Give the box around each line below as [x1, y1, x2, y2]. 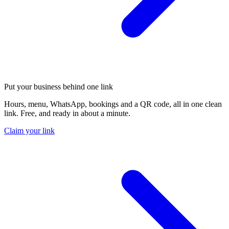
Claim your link [4, 126, 55, 135]
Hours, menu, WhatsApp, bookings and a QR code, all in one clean [4, 100, 222, 109]
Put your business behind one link [4, 82, 113, 91]
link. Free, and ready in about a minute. [4, 109, 130, 118]
